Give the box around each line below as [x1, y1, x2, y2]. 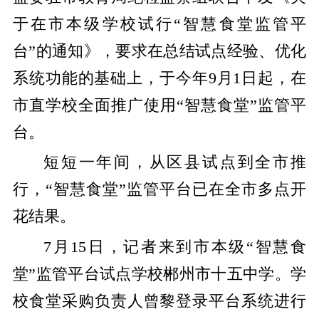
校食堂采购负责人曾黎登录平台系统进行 [12, 292, 307, 310]
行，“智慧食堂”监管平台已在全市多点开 [12, 181, 307, 199]
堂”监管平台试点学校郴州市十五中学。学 [12, 265, 307, 283]
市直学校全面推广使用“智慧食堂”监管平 [12, 96, 307, 114]
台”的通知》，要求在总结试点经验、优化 [12, 42, 307, 60]
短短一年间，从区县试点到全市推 [43, 154, 307, 172]
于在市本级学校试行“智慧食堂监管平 [12, 15, 307, 33]
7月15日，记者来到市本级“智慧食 [43, 238, 307, 256]
